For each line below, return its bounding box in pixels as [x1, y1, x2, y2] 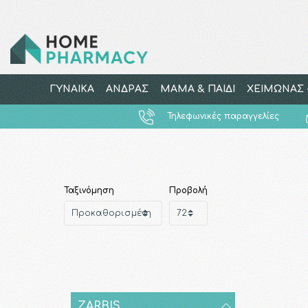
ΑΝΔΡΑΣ [105, 84, 148, 94]
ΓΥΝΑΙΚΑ [49, 84, 94, 94]
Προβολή [168, 186, 208, 195]
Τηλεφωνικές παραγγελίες [167, 111, 280, 121]
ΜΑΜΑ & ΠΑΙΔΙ [159, 84, 235, 94]
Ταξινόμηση [63, 186, 114, 195]
